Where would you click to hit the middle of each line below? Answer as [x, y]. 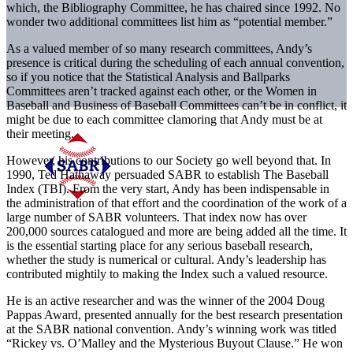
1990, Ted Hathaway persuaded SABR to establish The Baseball [167, 174]
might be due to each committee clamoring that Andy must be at [164, 119]
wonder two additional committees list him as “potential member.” [169, 21]
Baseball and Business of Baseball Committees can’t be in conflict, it [176, 105]
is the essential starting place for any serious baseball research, [160, 245]
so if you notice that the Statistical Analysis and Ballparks [148, 76]
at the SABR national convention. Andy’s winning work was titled [171, 329]
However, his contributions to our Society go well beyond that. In [169, 160]
